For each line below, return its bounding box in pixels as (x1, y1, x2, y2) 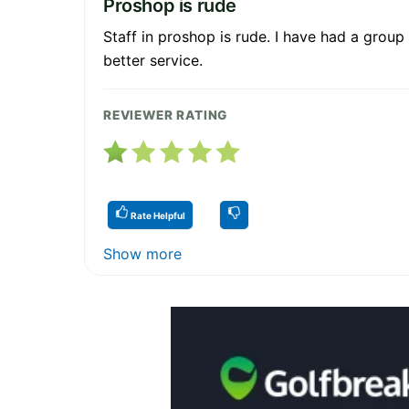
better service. (103, 50, 203, 69)
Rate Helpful (129, 209, 185, 221)
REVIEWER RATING (103, 107, 228, 122)
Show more (103, 244, 182, 263)
